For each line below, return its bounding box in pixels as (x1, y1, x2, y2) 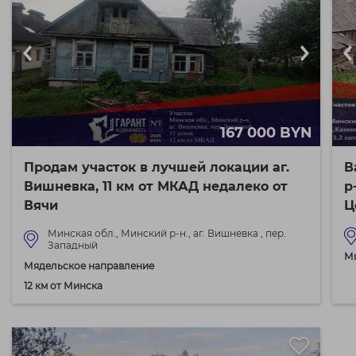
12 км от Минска (24, 280, 103, 292)
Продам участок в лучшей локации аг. (24, 160, 289, 175)
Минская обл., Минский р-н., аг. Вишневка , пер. (48, 227, 286, 239)
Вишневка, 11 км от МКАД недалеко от (24, 179, 288, 194)
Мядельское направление (24, 260, 154, 272)
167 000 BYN (220, 124, 313, 141)
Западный (48, 239, 98, 251)
